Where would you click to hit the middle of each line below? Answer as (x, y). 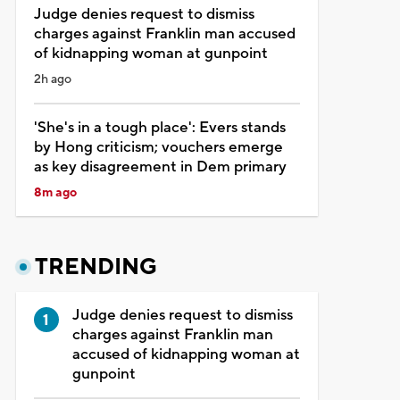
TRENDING (96, 267)
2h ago (52, 79)
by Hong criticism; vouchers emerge (158, 147)
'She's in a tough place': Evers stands (159, 127)
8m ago (55, 192)
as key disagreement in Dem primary (160, 167)
